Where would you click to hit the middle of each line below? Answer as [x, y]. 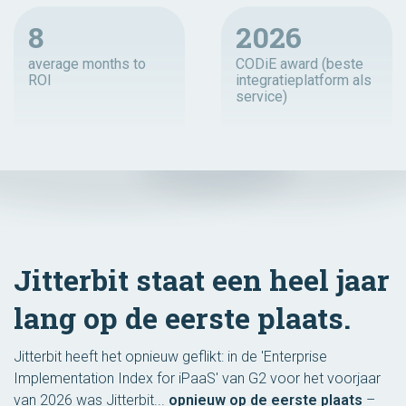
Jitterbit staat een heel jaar [202, 280]
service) [261, 97]
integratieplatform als [304, 81]
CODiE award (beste [300, 64]
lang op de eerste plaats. [182, 318]
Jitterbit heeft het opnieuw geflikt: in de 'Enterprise [170, 357]
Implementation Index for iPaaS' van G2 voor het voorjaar [197, 379]
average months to [87, 64]
